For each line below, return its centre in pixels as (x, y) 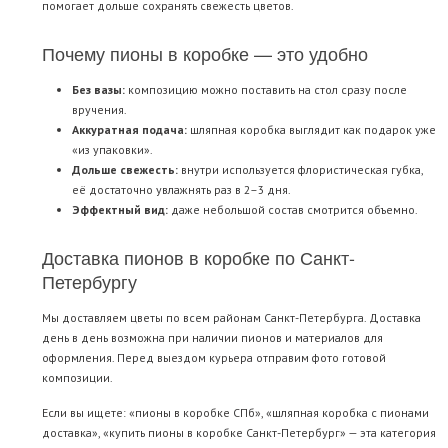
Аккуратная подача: (129, 130)
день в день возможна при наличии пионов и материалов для (212, 338)
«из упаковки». (112, 150)
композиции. (77, 378)
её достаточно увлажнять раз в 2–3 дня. (181, 190)
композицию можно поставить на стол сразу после (266, 90)
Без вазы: (98, 90)
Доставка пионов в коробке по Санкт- (198, 257)
